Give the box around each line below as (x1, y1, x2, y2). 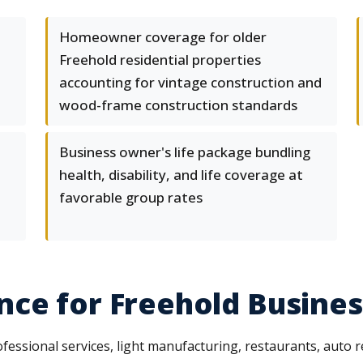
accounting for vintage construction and (59, 73, 322, 92)
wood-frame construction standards (59, 96, 297, 114)
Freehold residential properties (59, 50, 261, 69)
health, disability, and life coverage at (59, 165, 303, 184)
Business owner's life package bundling (59, 143, 310, 161)
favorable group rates (59, 188, 203, 207)
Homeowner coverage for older (59, 28, 267, 46)
